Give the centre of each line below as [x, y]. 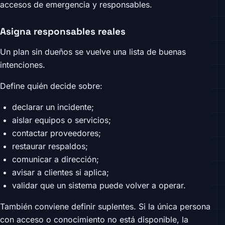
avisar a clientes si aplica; [61, 173]
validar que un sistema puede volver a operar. [99, 186]
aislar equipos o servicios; [62, 120]
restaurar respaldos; [50, 146]
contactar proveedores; [57, 133]
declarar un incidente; [53, 107]
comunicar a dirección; [55, 159]
